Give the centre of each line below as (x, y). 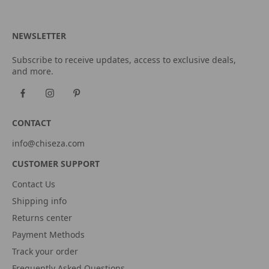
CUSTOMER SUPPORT (56, 163)
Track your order (45, 251)
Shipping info (39, 201)
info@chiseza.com (48, 143)
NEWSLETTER (39, 35)
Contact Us (34, 184)
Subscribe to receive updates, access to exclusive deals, (124, 59)
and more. (33, 71)
